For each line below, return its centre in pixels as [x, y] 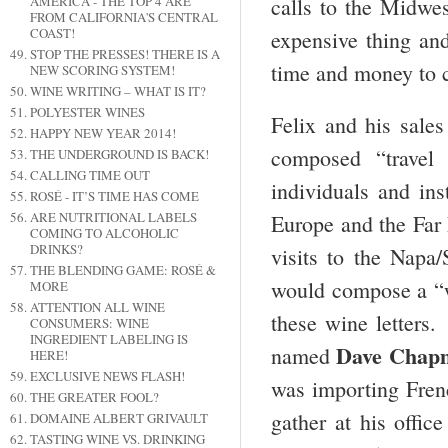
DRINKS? [56, 249]
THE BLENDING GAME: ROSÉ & [122, 270]
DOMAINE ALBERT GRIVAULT [118, 418]
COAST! [52, 33]
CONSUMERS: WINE [89, 323]
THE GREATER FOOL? [94, 397]
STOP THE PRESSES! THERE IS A [124, 54]
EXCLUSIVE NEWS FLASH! [107, 376]
